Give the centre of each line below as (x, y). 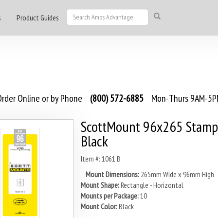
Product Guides (38, 18)
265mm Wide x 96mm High (177, 174)
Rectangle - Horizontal (152, 185)
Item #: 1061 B (100, 159)
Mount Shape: (100, 185)
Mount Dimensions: (112, 174)
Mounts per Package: (109, 196)
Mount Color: (99, 206)
